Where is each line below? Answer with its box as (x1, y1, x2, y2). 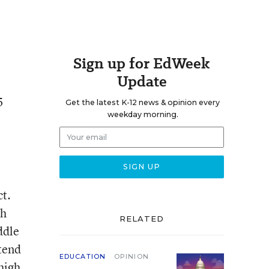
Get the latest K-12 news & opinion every (65, 98, 220, 107)
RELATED (119, 214, 165, 223)
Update (116, 71, 167, 92)
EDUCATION (59, 252, 106, 261)
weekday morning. (107, 110, 178, 119)
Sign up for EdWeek (73, 53, 210, 74)
